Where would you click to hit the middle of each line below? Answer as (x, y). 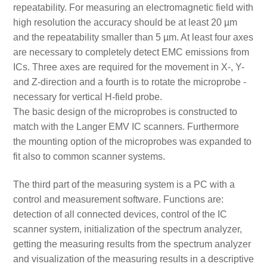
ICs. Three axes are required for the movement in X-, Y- (128, 67)
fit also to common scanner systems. (89, 156)
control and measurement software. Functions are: (118, 199)
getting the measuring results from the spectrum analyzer (132, 244)
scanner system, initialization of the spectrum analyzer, (127, 229)
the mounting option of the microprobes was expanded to (132, 141)
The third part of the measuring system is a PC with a (124, 184)
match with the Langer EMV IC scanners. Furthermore (126, 126)
